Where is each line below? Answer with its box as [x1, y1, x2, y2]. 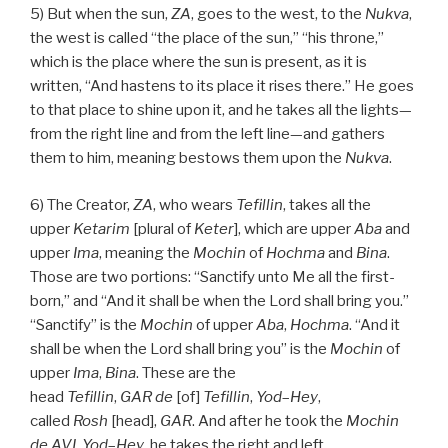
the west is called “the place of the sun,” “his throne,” [30, 29, 384, 48]
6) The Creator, [30, 195, 133, 214]
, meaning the [99, 243, 193, 262]
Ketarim [73, 219, 130, 238]
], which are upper [234, 219, 354, 238]
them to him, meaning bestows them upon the [30, 149, 345, 168]
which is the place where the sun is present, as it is [30, 53, 367, 72]
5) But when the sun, [30, 5, 171, 24]
